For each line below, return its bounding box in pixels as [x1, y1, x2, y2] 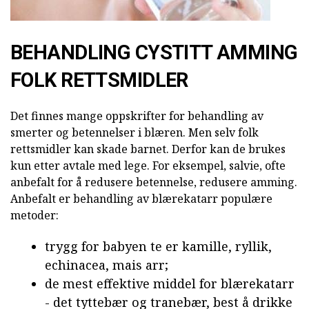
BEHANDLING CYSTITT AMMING [10, 40, 298, 64]
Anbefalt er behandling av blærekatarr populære [10, 190, 272, 206]
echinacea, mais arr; [45, 256, 168, 273]
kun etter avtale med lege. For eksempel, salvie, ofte [10, 157, 286, 173]
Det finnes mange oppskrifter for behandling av [10, 108, 263, 123]
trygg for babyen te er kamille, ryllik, [45, 237, 272, 255]
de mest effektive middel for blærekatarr [45, 275, 295, 292]
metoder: [10, 207, 59, 223]
